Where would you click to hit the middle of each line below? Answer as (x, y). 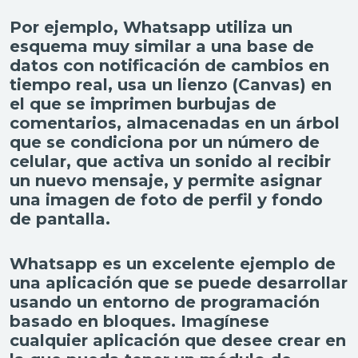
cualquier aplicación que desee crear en (178, 341)
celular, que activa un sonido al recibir (170, 162)
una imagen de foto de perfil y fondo (166, 200)
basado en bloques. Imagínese (139, 322)
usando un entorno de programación (165, 302)
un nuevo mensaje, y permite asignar (166, 181)
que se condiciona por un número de (165, 143)
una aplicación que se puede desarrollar (179, 283)
